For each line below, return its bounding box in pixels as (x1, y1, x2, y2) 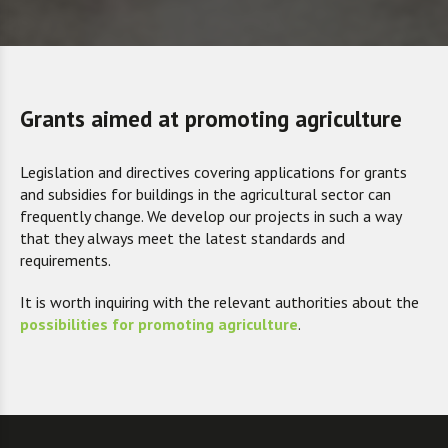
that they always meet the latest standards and (20, 227, 345, 248)
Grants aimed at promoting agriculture (20, 103, 402, 133)
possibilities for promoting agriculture (20, 313, 298, 334)
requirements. (20, 249, 111, 270)
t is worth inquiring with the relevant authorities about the (25, 291, 419, 312)
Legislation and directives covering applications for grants (20, 161, 407, 182)
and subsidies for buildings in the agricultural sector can (20, 183, 391, 204)
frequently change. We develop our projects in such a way (20, 205, 401, 226)
